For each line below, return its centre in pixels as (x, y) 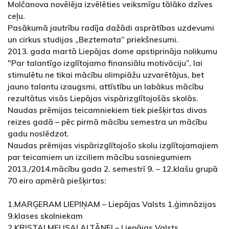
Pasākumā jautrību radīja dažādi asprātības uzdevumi (111, 28)
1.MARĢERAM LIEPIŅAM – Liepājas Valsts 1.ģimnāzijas (112, 204)
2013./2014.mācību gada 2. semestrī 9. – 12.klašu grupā (113, 169)
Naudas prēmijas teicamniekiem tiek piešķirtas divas (107, 110)
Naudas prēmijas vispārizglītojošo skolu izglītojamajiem (113, 145)
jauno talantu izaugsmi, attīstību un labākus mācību (106, 87)
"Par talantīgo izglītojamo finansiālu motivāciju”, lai (105, 63)
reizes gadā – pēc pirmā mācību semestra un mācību (107, 122)
